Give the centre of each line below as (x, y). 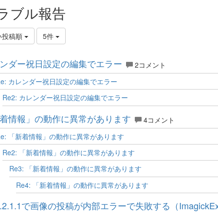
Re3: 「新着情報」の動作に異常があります (75, 169)
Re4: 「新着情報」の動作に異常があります (82, 185)
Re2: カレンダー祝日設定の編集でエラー (65, 98)
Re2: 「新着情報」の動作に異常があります (68, 152)
